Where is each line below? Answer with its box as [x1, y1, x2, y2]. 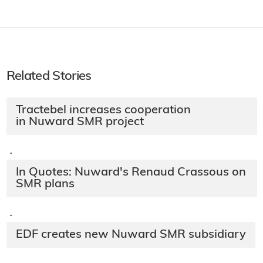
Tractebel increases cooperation [15, 104, 191, 116]
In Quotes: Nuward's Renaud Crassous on [15, 166, 246, 178]
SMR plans [15, 178, 75, 190]
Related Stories [6, 69, 92, 83]
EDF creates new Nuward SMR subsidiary [15, 228, 246, 241]
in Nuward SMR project [15, 116, 144, 128]
